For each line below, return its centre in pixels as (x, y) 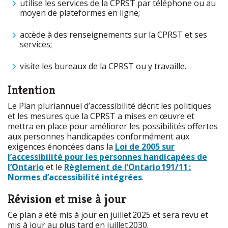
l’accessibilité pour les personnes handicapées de (107, 157)
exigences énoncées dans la (61, 147)
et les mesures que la (49, 116)
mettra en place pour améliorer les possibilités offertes (113, 126)
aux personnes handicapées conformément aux (98, 136)
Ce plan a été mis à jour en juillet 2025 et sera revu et (108, 215)
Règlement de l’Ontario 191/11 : (127, 167)
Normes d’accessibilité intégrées (75, 177)
